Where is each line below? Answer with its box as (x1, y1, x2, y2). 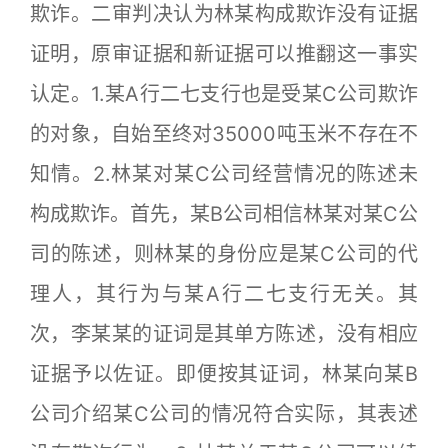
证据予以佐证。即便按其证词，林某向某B (30, 362, 418, 386)
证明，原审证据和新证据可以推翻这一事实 (30, 42, 418, 66)
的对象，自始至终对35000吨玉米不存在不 (30, 122, 418, 146)
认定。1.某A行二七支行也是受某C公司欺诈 (30, 82, 418, 106)
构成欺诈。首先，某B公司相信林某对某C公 (30, 202, 418, 226)
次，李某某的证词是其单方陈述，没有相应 (30, 322, 418, 346)
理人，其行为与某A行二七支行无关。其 (30, 282, 418, 306)
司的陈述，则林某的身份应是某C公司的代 (30, 242, 418, 266)
